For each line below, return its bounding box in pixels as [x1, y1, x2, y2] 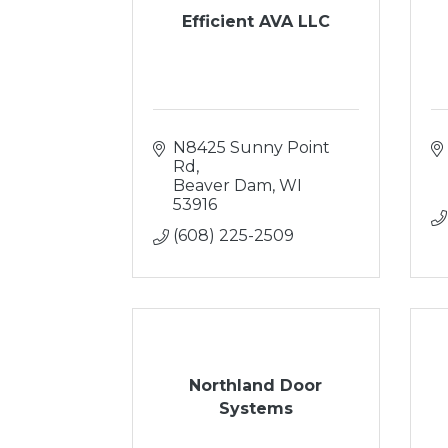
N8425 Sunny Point [173, 138, 330, 157]
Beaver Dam [173, 176, 272, 195]
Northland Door [189, 375, 323, 395]
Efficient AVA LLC [181, 12, 330, 31]
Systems [218, 398, 293, 418]
